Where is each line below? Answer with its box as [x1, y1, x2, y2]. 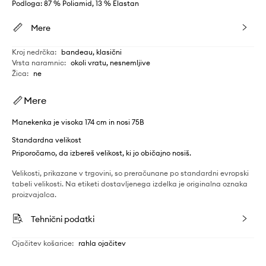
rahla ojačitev [78, 239, 126, 248]
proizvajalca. [12, 190, 56, 199]
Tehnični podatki [31, 214, 94, 224]
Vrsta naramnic [12, 58, 64, 67]
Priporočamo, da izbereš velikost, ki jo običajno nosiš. [12, 148, 191, 157]
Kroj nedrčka [12, 47, 55, 56]
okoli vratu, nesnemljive [71, 58, 150, 67]
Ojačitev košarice [12, 239, 72, 248]
